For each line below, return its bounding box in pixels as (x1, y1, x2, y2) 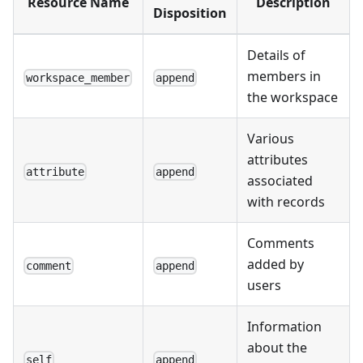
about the (247, 339, 307, 357)
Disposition (153, 4, 227, 23)
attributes (247, 151, 308, 169)
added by (247, 255, 304, 274)
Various (247, 130, 294, 148)
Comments (247, 234, 314, 253)
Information (247, 318, 322, 336)
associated (247, 172, 313, 190)
